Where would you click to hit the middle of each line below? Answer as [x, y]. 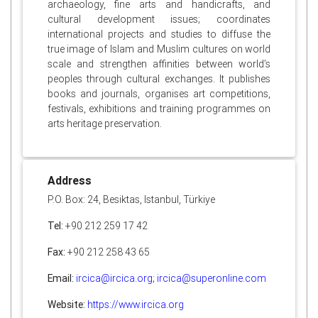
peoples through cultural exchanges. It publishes [159, 79]
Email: [60, 278]
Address [69, 180]
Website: [67, 304]
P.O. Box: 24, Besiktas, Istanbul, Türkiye [131, 200]
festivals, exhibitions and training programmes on [159, 109]
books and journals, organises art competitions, [159, 94]
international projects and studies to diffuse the [159, 34]
